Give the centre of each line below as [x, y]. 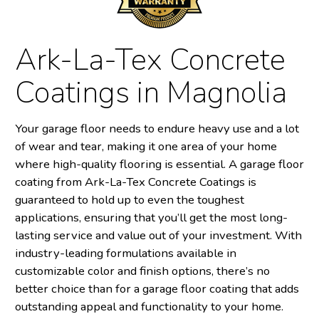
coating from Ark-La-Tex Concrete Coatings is [136, 182]
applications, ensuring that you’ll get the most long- [151, 218]
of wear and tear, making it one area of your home [146, 147]
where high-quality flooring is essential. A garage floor [159, 164]
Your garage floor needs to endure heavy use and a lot [157, 129]
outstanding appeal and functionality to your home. [149, 307]
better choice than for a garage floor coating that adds [157, 289]
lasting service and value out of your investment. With [158, 236]
